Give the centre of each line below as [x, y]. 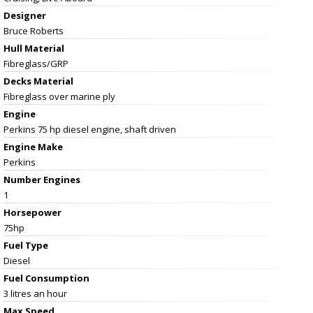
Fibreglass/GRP [36, 63]
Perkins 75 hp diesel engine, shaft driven [90, 129]
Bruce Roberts [34, 30]
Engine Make [33, 146]
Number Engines [42, 179]
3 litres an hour [35, 293]
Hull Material [34, 48]
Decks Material [38, 81]
